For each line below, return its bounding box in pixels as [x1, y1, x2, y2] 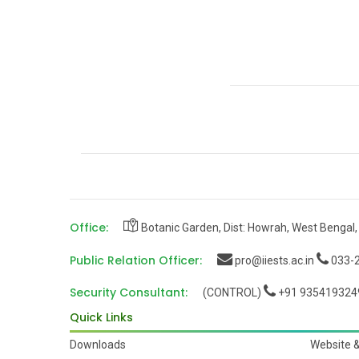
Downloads [70, 338, 126, 352]
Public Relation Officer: [70, 252, 202, 268]
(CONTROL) [203, 286, 261, 300]
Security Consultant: [70, 284, 188, 301]
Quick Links [70, 309, 133, 326]
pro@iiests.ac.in [232, 253, 314, 267]
